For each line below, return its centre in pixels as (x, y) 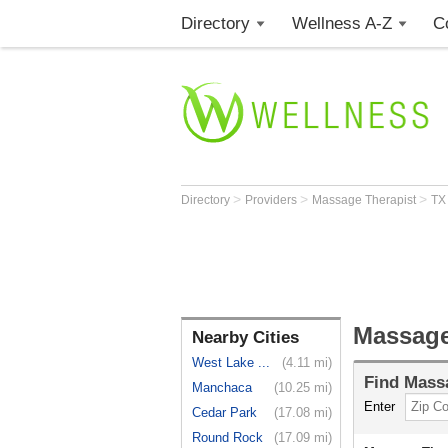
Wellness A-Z (341, 23)
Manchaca (222, 387)
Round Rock (227, 437)
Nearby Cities (245, 337)
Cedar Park (224, 412)
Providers (272, 200)
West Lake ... (231, 362)
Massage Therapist (365, 200)
